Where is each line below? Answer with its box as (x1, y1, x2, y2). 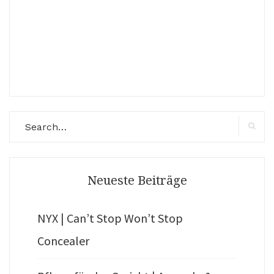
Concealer (37, 233, 89, 249)
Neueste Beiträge (87, 173, 187, 188)
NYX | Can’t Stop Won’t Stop (37, 210, 183, 226)
